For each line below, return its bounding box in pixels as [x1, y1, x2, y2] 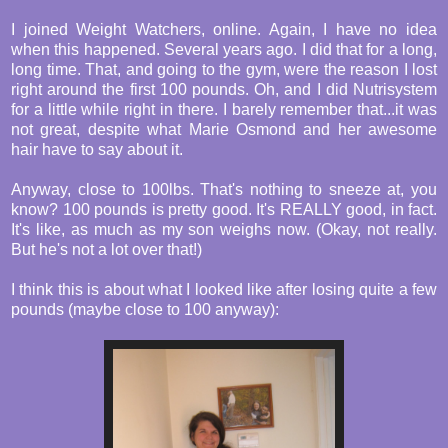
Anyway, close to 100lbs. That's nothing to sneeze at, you [11, 181, 437, 199]
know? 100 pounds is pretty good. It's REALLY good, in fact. [11, 201, 437, 219]
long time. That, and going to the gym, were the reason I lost [11, 61, 437, 79]
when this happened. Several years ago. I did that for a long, [11, 41, 437, 59]
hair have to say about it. [11, 141, 183, 159]
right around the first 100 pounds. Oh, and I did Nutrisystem [11, 81, 437, 99]
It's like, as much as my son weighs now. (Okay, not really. [11, 221, 437, 239]
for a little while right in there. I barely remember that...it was [11, 101, 437, 119]
